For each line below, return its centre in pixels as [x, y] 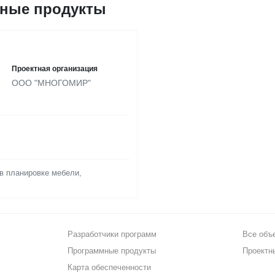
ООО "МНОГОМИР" [51, 83]
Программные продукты [111, 251]
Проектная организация [55, 69]
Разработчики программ [112, 234]
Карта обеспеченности [109, 268]
